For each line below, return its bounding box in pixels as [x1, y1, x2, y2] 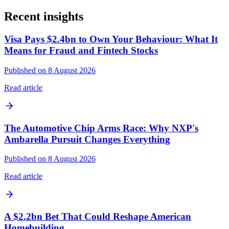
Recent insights [4, 10, 83, 24]
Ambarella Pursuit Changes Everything [4, 133, 170, 145]
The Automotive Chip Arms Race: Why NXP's [4, 122, 198, 133]
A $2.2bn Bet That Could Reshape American [4, 211, 191, 222]
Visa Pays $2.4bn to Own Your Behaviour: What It [4, 34, 218, 45]
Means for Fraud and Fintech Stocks [4, 45, 158, 56]
